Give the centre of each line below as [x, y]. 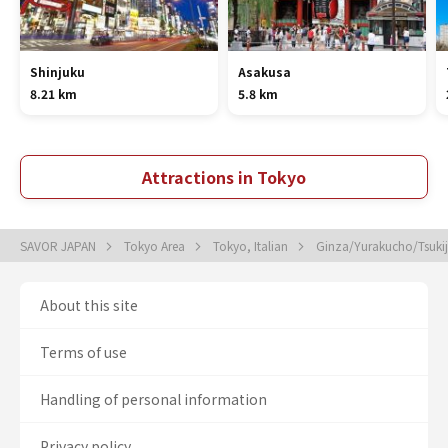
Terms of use [83, 352]
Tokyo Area [156, 245]
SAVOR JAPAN [59, 245]
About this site [89, 305]
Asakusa [264, 71]
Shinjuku [57, 71]
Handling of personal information [153, 399]
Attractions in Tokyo [224, 177]
